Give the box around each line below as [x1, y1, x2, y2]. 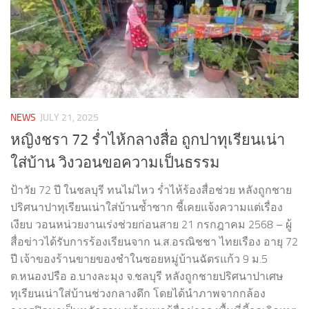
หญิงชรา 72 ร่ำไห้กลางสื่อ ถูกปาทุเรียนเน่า [10, 131, 285, 150]
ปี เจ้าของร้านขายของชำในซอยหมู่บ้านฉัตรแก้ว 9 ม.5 [10, 252, 268, 266]
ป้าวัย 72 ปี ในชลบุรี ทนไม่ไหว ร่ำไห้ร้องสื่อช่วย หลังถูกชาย [10, 183, 292, 197]
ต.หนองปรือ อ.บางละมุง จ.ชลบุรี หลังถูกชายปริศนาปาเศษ [10, 270, 283, 283]
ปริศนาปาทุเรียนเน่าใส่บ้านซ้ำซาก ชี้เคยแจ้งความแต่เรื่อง [10, 201, 283, 215]
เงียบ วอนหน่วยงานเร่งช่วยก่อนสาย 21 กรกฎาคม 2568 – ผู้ [10, 218, 292, 232]
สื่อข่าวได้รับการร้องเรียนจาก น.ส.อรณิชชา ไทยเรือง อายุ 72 [10, 235, 298, 249]
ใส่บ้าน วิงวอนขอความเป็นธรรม [10, 154, 220, 172]
